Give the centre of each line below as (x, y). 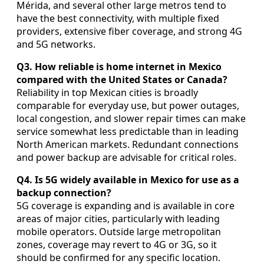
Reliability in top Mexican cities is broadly (107, 93)
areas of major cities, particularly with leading (118, 219)
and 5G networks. (56, 44)
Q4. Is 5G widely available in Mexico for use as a (128, 180)
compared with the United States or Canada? (122, 80)
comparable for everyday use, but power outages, (128, 106)
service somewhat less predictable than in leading (128, 132)
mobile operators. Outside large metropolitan (119, 232)
